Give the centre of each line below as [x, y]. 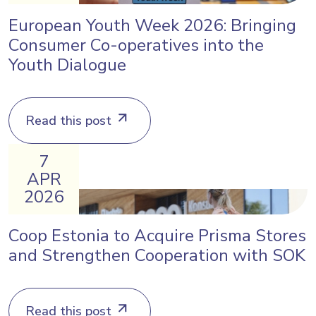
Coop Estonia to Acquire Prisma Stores [157, 236]
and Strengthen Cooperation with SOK [157, 255]
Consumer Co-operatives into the [136, 45]
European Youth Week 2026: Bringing [152, 25]
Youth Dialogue [67, 65]
